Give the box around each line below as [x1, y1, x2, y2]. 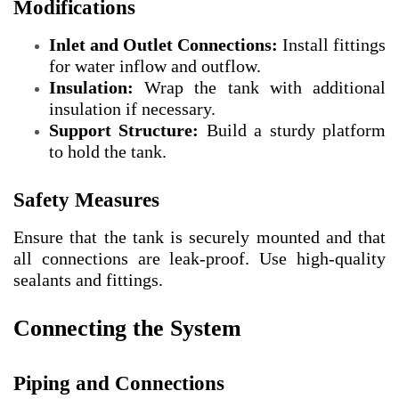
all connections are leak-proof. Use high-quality [13, 248, 386, 269]
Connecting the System [13, 315, 241, 342]
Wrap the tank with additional [134, 77, 386, 98]
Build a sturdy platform [199, 120, 387, 141]
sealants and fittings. [13, 270, 163, 290]
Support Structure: [49, 120, 199, 141]
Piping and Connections [13, 372, 224, 395]
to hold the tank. [49, 142, 167, 162]
